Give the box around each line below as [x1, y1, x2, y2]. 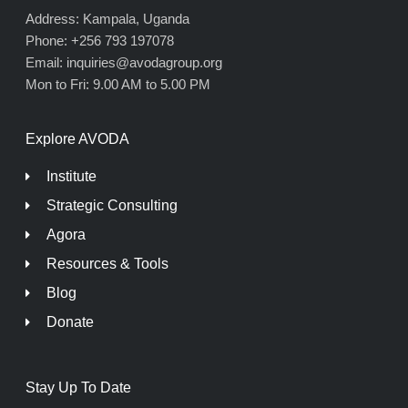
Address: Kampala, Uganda [25, 10, 189, 26]
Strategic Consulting [46, 198, 178, 214]
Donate [46, 314, 94, 331]
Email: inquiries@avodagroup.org [25, 54, 222, 70]
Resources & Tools [46, 256, 168, 272]
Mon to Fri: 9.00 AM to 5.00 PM [25, 76, 210, 92]
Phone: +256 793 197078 [25, 32, 174, 48]
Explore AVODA [25, 131, 129, 148]
